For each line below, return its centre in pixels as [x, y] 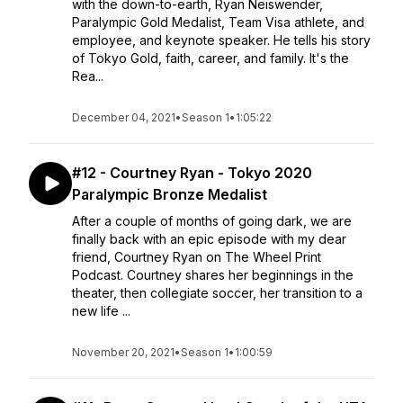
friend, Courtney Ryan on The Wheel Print [197, 257]
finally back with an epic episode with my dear [209, 239]
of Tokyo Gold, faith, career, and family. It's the [210, 58]
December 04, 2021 [124, 117]
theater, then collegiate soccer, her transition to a [217, 293]
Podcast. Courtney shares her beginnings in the [213, 275]
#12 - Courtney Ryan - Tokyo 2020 [192, 173]
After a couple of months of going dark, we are [212, 221]
